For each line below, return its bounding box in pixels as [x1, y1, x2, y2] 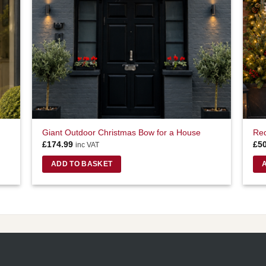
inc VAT [75, 141, 100, 149]
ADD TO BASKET [50, 160, 113, 167]
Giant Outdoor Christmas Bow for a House [42, 127, 201, 137]
